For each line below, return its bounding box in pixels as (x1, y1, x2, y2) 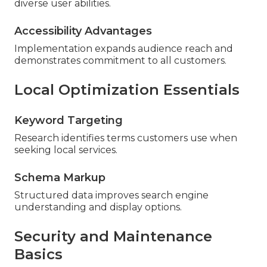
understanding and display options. (14, 201, 182, 213)
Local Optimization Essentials (14, 80, 240, 98)
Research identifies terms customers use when (14, 132, 237, 144)
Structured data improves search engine (14, 189, 209, 201)
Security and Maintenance (14, 227, 212, 245)
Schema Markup (14, 170, 105, 184)
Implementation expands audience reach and (14, 42, 233, 54)
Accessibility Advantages (14, 24, 152, 38)
